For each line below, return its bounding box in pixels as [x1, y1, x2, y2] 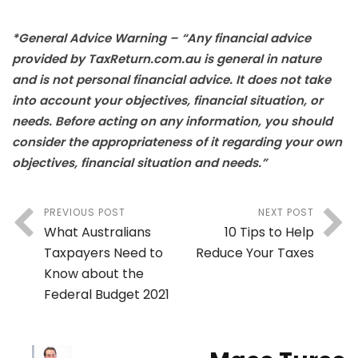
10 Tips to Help [225, 223, 314, 242]
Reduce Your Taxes [196, 244, 314, 263]
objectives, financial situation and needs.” [12, 154, 267, 172]
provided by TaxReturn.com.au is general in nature [12, 50, 321, 68]
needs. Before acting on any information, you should [12, 113, 332, 130]
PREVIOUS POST [44, 205, 125, 220]
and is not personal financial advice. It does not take [12, 71, 331, 89]
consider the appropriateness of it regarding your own [12, 133, 342, 151]
